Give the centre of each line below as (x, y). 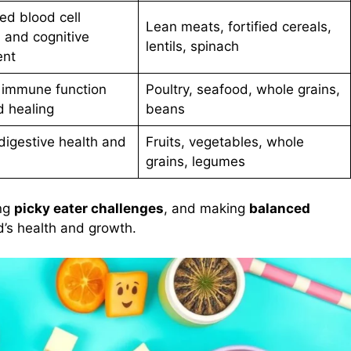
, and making (206, 208)
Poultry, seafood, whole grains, (242, 90)
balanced (280, 208)
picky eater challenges (89, 208)
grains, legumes (195, 162)
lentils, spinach (192, 47)
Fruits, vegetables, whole (224, 142)
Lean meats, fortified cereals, (238, 27)
